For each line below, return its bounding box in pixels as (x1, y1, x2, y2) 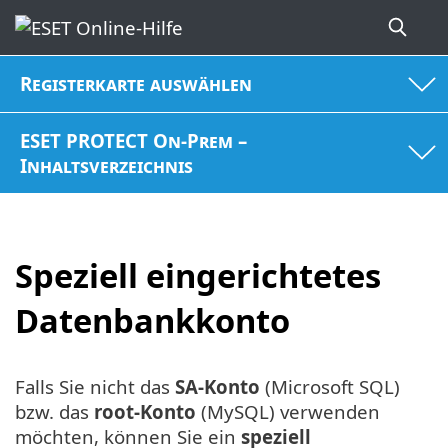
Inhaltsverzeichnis (20, 152, 194, 178)
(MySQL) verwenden (196, 398, 380, 424)
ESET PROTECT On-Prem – (20, 127, 248, 153)
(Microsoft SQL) (260, 373, 400, 399)
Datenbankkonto (15, 298, 290, 344)
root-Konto (94, 398, 196, 424)
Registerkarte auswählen (20, 71, 253, 97)
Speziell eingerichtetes (15, 253, 381, 299)
